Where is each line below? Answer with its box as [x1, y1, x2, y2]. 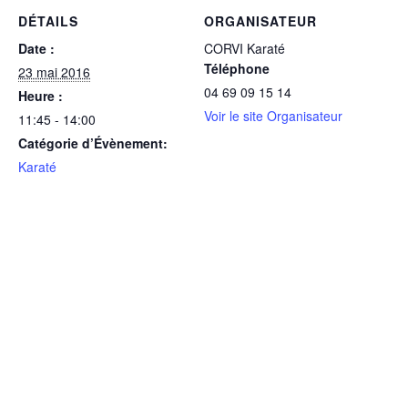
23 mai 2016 [18, 63, 90, 82]
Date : [18, 39, 55, 58]
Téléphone [204, 59, 270, 78]
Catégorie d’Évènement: [18, 134, 168, 153]
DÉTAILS [18, 12, 78, 31]
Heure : [18, 87, 63, 106]
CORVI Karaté [204, 39, 285, 58]
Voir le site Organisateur [204, 107, 342, 126]
